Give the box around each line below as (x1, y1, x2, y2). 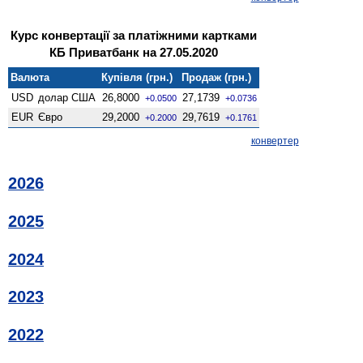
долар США (38, 91, 96, 104)
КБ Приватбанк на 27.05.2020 (49, 45, 218, 59)
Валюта (11, 70, 50, 83)
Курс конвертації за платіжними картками (11, 28, 257, 42)
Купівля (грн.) (101, 70, 173, 83)
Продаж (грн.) (181, 70, 252, 83)
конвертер (250, 135, 299, 147)
